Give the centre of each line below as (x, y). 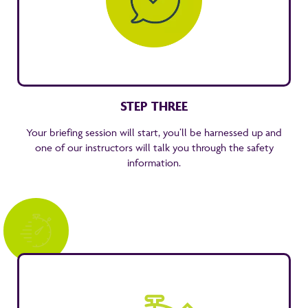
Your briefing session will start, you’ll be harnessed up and (154, 132)
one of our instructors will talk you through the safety (154, 147)
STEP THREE (154, 106)
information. (154, 163)
